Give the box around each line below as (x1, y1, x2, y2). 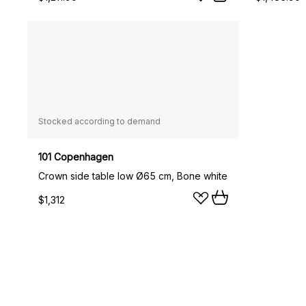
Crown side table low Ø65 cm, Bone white (38, 169, 227, 182)
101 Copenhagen (38, 150, 113, 163)
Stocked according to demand (38, 115, 161, 126)
